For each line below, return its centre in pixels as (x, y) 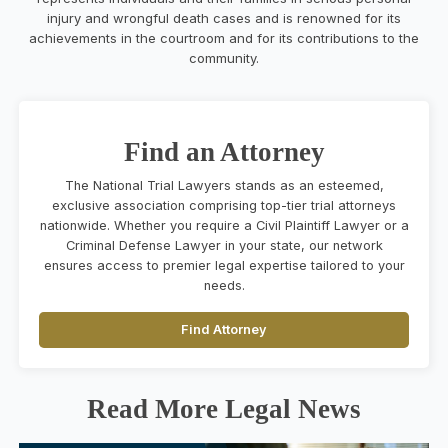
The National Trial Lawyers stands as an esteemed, (224, 185)
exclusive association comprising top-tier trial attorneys (224, 205)
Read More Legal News (224, 408)
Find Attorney (224, 329)
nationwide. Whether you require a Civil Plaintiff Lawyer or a (224, 225)
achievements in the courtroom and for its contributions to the (224, 37)
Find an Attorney (224, 151)
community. (224, 57)
